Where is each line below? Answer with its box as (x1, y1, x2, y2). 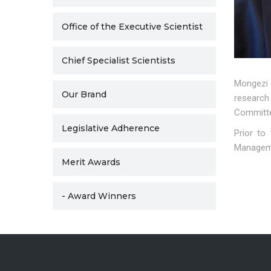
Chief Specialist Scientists (62, 55, 175, 66)
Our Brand (62, 89, 106, 100)
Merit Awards (62, 157, 120, 168)
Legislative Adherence (62, 123, 160, 134)
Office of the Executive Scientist (62, 21, 203, 32)
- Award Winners (62, 191, 136, 201)
